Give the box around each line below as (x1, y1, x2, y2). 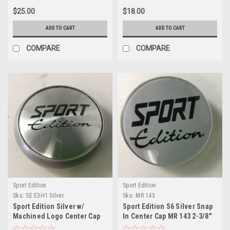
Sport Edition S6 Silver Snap (123, 202, 213, 210)
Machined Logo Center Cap (13, 212, 100, 220)
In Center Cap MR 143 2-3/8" (123, 212, 212, 220)
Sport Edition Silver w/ (13, 202, 84, 210)
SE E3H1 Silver (26, 191, 64, 199)
